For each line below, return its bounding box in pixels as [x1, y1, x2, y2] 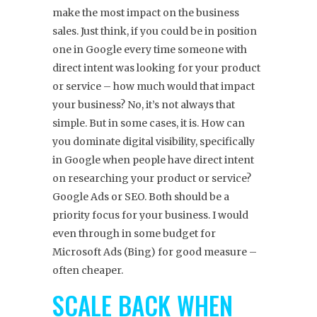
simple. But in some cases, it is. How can [52, 117, 245, 130]
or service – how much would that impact [52, 80, 255, 93]
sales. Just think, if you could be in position [52, 25, 257, 38]
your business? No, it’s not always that [52, 98, 235, 112]
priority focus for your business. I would [52, 209, 248, 222]
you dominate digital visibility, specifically [52, 135, 255, 149]
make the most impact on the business [52, 6, 239, 20]
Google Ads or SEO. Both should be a [52, 190, 229, 204]
